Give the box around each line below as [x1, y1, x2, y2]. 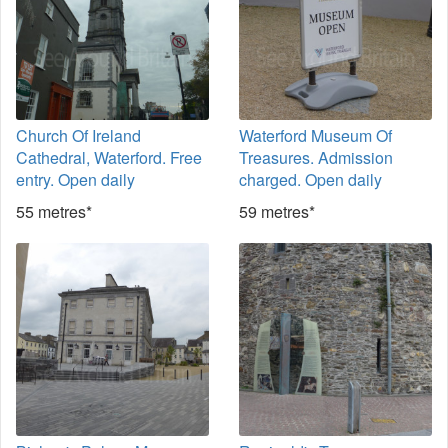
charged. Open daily [239, 168, 382, 191]
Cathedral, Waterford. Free [16, 146, 202, 169]
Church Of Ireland [16, 124, 141, 147]
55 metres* [16, 200, 92, 223]
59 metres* [239, 200, 315, 223]
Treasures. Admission [239, 146, 393, 169]
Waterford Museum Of [239, 124, 392, 147]
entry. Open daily [16, 168, 135, 191]
